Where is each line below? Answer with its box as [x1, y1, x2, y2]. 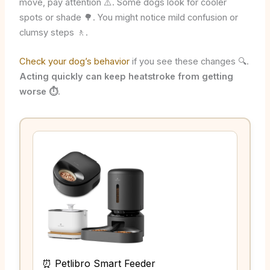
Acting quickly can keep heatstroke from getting [19, 71, 233, 83]
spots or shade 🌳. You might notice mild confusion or [19, 12, 238, 24]
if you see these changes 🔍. [129, 56, 249, 67]
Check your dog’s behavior [19, 56, 130, 67]
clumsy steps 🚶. [19, 27, 88, 39]
